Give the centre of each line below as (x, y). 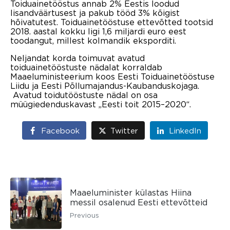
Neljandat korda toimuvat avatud (78, 58)
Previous (84, 215)
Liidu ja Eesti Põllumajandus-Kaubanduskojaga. (105, 85)
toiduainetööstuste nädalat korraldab (86, 67)
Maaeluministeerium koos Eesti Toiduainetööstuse (112, 76)
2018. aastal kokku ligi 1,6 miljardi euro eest (98, 31)
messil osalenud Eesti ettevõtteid (139, 202)
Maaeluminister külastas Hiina (131, 192)
